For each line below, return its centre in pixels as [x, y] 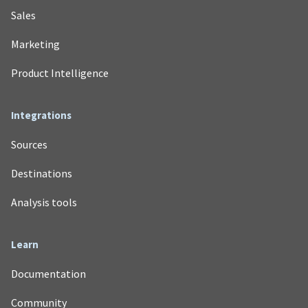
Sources [29, 144]
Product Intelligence [60, 73]
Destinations [42, 173]
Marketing [35, 44]
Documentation [48, 273]
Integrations [41, 115]
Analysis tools [44, 202]
